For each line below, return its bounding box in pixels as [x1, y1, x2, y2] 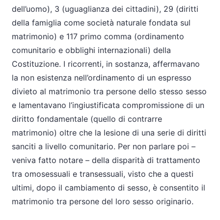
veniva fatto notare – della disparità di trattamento [12, 155, 200, 165]
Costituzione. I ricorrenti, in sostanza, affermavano [12, 59, 200, 69]
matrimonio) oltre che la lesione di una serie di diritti [12, 128, 206, 137]
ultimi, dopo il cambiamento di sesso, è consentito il [12, 183, 205, 192]
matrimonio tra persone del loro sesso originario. [12, 196, 193, 206]
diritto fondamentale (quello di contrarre [12, 114, 162, 124]
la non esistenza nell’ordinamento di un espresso [12, 73, 192, 82]
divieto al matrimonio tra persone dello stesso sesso [12, 86, 207, 96]
